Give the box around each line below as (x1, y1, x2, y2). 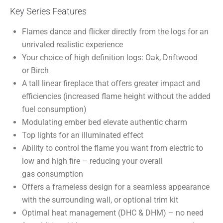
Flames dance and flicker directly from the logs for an (22, 27, 209, 37)
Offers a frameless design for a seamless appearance (22, 182, 210, 192)
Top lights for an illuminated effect (22, 130, 143, 140)
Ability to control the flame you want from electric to (22, 143, 203, 153)
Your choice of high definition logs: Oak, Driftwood (22, 53, 198, 63)
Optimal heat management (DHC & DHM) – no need (22, 208, 204, 218)
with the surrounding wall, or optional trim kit (22, 195, 178, 205)
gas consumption (22, 169, 83, 179)
